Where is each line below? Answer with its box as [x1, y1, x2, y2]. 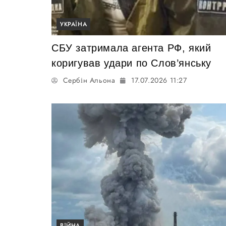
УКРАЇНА [60, 19, 87, 29]
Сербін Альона [63, 75, 116, 85]
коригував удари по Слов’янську [51, 57, 212, 69]
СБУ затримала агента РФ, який [51, 42, 211, 53]
